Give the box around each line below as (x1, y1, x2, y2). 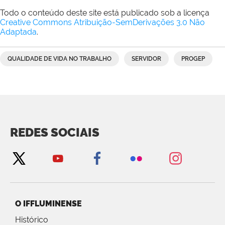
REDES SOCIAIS (10, 125, 99, 140)
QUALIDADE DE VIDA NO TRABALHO (8, 55, 111, 63)
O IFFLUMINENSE (15, 199, 82, 209)
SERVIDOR (132, 55, 161, 63)
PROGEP (181, 55, 205, 63)
